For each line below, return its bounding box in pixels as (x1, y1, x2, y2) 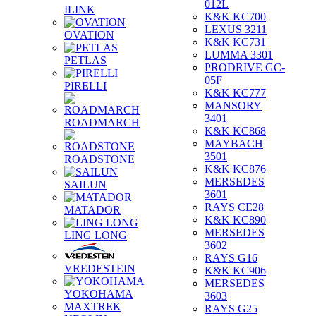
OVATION (64, 29, 114, 41)
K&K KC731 (205, 36, 266, 48)
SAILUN (64, 178, 107, 190)
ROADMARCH (64, 116, 140, 128)
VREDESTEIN (64, 262, 135, 274)
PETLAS (64, 54, 107, 66)
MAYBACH (205, 138, 263, 150)
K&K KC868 (205, 125, 266, 137)
